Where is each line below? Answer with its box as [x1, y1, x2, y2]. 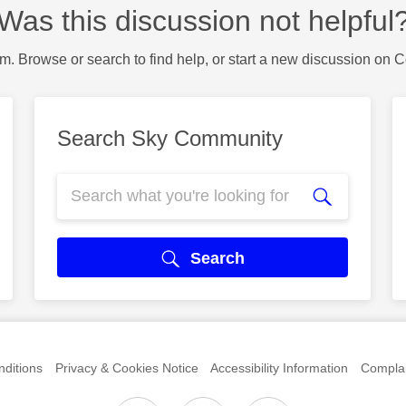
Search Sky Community [57, 125, 284, 150]
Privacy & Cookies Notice [54, 360, 198, 375]
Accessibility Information [210, 360, 349, 375]
